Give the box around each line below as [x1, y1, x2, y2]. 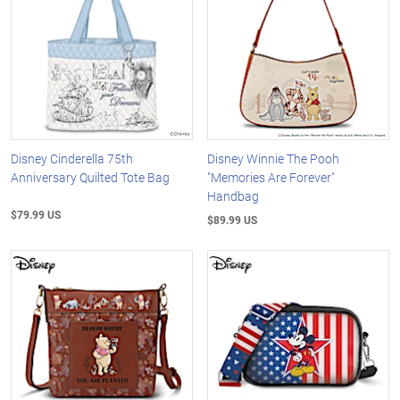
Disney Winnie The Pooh [207, 150, 340, 168]
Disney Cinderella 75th [11, 150, 133, 168]
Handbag [207, 187, 260, 205]
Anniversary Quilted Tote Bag [11, 169, 170, 187]
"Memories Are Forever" [207, 169, 336, 187]
